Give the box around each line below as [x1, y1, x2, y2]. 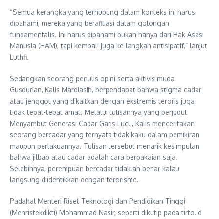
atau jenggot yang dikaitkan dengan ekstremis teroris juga [10, 96, 195, 105]
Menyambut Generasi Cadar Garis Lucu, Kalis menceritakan [10, 119, 195, 128]
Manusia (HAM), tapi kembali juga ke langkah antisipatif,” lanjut [10, 41, 207, 50]
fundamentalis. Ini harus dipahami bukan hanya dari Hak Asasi [10, 30, 204, 39]
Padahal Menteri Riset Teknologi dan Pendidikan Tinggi [10, 197, 185, 205]
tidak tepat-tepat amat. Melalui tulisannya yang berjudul [10, 108, 187, 116]
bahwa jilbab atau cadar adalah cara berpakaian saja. [10, 153, 177, 161]
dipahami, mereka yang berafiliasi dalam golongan [10, 19, 169, 27]
